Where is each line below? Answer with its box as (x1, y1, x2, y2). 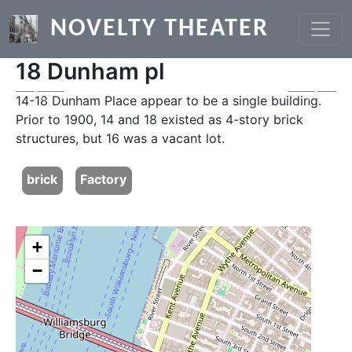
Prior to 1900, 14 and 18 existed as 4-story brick (16, 112, 303, 127)
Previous (38, 91, 90, 108)
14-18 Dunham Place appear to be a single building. (16, 93, 321, 108)
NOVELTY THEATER (50, 16, 269, 42)
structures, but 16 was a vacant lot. (16, 130, 225, 146)
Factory (79, 171, 126, 188)
